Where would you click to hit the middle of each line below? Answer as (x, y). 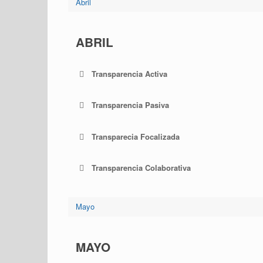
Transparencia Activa (129, 73)
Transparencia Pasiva (130, 105)
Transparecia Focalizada (135, 136)
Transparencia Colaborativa (141, 168)
